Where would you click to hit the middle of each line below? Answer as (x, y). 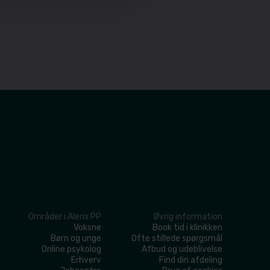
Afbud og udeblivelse (182, 250)
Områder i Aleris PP (64, 217)
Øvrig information (188, 217)
